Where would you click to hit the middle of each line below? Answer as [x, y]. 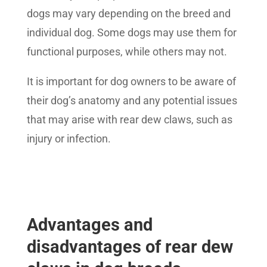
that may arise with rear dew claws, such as [129, 120]
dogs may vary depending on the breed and [128, 14]
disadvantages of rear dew [130, 247]
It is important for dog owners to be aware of [131, 82]
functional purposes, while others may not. [128, 52]
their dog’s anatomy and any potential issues [132, 101]
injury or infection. [69, 139]
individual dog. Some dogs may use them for [131, 33]
